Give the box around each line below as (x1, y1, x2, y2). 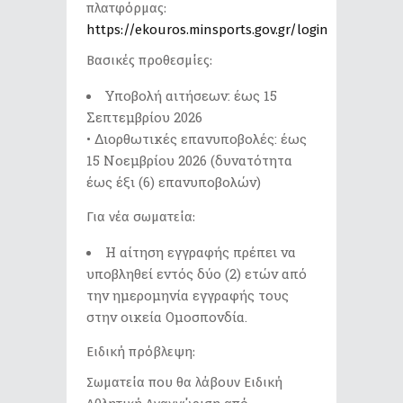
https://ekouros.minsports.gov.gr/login (86, 22, 328, 38)
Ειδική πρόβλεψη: (86, 344, 195, 360)
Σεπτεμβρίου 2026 (86, 108, 202, 126)
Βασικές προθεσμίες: (86, 52, 212, 68)
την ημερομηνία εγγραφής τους (86, 286, 289, 304)
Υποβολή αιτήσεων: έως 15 (105, 86, 277, 104)
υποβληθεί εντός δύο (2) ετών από (86, 264, 307, 282)
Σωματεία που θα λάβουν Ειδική (86, 374, 282, 390)
